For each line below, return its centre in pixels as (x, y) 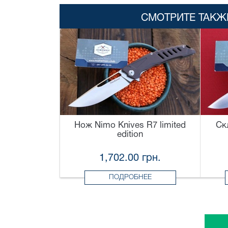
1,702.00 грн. (130, 159)
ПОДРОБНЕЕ (130, 178)
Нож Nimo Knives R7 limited (130, 126)
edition (130, 135)
